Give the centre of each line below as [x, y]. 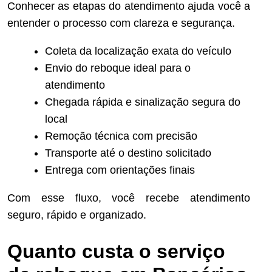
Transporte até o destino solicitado [128, 153]
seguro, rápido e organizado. [77, 215]
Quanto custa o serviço [116, 251]
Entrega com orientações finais [120, 170]
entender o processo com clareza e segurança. [121, 23]
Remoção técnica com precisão [121, 136]
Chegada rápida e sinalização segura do [143, 102]
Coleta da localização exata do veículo [138, 51]
